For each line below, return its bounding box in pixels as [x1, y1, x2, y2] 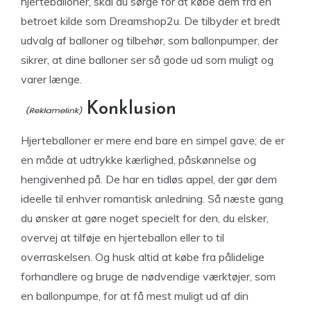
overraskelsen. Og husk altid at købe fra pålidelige [21, 250, 264, 264]
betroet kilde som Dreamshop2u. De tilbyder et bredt [21, 14, 280, 28]
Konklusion [86, 100, 176, 119]
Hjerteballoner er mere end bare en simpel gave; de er [21, 133, 285, 147]
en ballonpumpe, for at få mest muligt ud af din [21, 289, 249, 303]
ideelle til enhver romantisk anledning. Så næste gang [21, 192, 283, 205]
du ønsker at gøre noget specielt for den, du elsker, [21, 211, 269, 225]
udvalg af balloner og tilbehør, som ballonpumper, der [21, 33, 278, 47]
